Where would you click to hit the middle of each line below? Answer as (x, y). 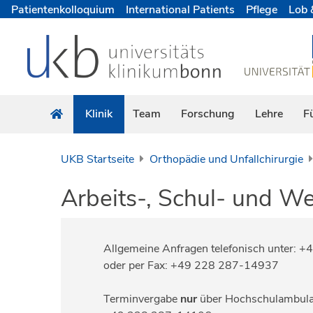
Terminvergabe (142, 299)
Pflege (262, 9)
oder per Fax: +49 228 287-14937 (191, 265)
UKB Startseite (97, 159)
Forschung (208, 114)
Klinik (99, 114)
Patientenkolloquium (63, 9)
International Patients (180, 9)
